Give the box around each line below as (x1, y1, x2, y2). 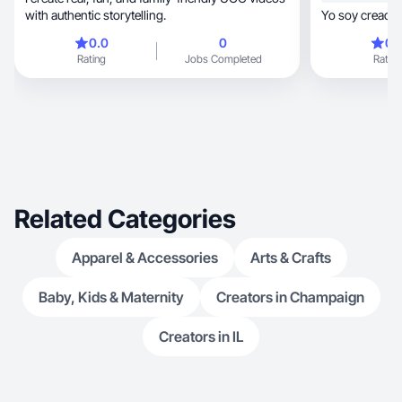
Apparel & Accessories (71, 249, 218, 267)
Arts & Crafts (249, 249, 331, 267)
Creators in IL (159, 328, 243, 345)
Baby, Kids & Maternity (38, 288, 184, 306)
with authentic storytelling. (25, 7, 166, 22)
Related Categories (14, 204, 236, 234)
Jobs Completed (184, 52, 262, 66)
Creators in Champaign (215, 288, 364, 306)
